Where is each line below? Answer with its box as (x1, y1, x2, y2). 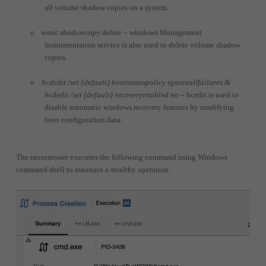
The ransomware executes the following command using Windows (16, 153, 227, 162)
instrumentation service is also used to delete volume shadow (45, 40, 240, 50)
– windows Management (122, 28, 202, 37)
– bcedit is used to (179, 90, 239, 100)
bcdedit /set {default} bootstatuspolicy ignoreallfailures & (42, 78, 230, 87)
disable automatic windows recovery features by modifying (45, 103, 234, 112)
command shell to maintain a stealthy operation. (16, 165, 170, 175)
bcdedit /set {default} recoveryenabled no (45, 90, 179, 100)
